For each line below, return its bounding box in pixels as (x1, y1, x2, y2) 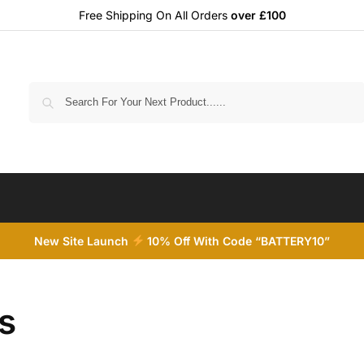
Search (327, 83, 361, 96)
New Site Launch (33, 234, 132, 248)
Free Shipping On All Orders (78, 8, 231, 22)
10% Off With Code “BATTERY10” (144, 234, 331, 248)
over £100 (230, 8, 286, 22)
